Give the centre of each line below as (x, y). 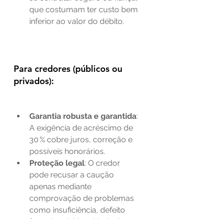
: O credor (103, 163)
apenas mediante (61, 186)
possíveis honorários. (67, 151)
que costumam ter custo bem (85, 9)
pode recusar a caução (73, 175)
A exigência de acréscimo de (82, 128)
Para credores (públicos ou (69, 68)
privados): (34, 81)
